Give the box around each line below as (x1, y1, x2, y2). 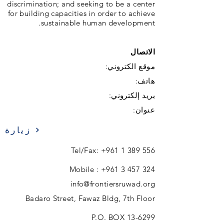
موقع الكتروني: (105, 61, 155, 71)
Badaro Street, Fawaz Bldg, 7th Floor (25, 193, 155, 203)
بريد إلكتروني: (108, 90, 155, 100)
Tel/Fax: (70, 145, 101, 155)
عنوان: (133, 105, 155, 114)
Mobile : (69, 164, 101, 174)
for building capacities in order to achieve (7, 8, 155, 18)
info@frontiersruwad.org (70, 179, 155, 188)
